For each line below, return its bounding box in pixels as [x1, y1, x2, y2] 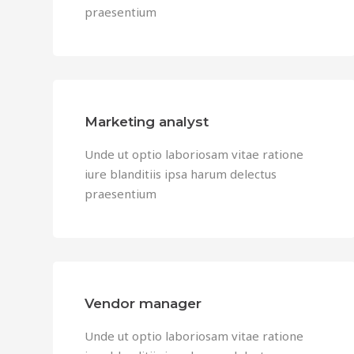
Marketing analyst [85, 114, 209, 130]
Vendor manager [85, 296, 201, 311]
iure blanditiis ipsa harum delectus [85, 166, 277, 182]
